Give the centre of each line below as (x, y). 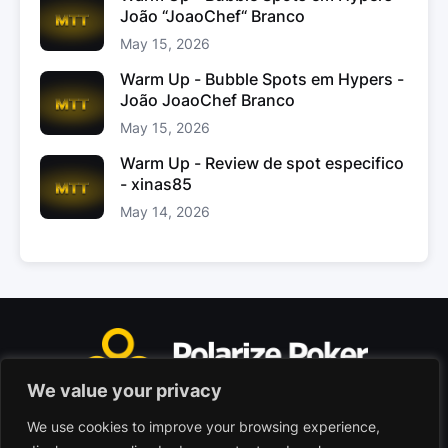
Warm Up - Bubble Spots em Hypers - (262, 79)
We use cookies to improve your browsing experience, (203, 426)
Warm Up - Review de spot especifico (262, 163)
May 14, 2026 (165, 211)
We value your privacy (124, 390)
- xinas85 (156, 184)
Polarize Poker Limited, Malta (224, 426)
